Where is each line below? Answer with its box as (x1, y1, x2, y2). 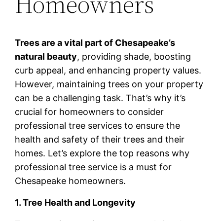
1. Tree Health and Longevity (15, 197, 136, 208)
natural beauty (15, 51, 77, 62)
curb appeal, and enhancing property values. (15, 65, 202, 76)
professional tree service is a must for (15, 162, 172, 173)
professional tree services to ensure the (15, 120, 181, 131)
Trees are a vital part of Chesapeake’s (15, 37, 176, 48)
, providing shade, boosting (77, 51, 191, 62)
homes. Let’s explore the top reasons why (15, 148, 190, 159)
